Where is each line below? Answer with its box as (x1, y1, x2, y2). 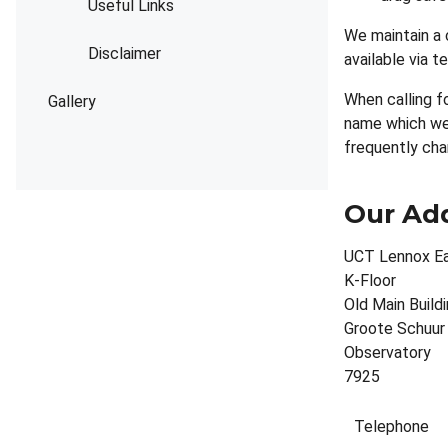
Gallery (48, 92, 96, 111)
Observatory (344, 343, 431, 362)
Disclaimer (88, 44, 161, 63)
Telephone (354, 417, 429, 436)
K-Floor (344, 271, 396, 290)
